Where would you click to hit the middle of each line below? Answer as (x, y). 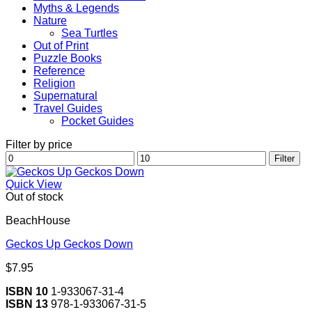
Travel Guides (68, 108)
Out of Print (61, 46)
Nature (50, 21)
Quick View (34, 184)
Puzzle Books (68, 58)
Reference (59, 71)
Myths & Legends (76, 8)
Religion (54, 83)
